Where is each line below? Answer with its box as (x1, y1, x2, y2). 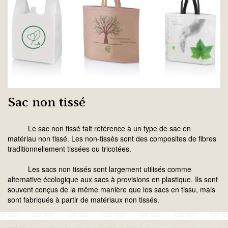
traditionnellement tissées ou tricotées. (8, 144, 131, 154)
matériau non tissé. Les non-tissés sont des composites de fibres (8, 133, 216, 144)
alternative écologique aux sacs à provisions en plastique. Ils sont (8, 174, 218, 185)
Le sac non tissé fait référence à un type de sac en (8, 123, 191, 134)
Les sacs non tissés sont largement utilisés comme (8, 164, 191, 175)
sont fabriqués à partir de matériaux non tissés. (8, 194, 159, 205)
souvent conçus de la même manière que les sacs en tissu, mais (8, 184, 215, 195)
